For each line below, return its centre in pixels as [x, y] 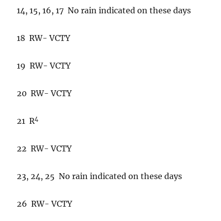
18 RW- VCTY [44, 38]
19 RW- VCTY [44, 66]
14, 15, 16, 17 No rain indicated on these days [104, 10]
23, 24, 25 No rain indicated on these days [100, 176]
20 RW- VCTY [44, 93]
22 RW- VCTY [44, 148]
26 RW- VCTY [45, 204]
